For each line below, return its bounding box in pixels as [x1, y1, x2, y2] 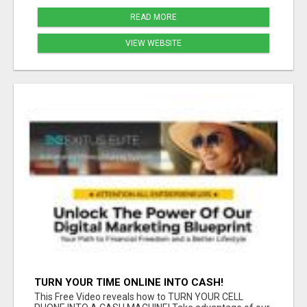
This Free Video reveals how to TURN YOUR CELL [34, 291, 243, 302]
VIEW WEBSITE [125, 38, 182, 49]
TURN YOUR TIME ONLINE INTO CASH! [34, 275, 223, 288]
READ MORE [130, 12, 177, 23]
